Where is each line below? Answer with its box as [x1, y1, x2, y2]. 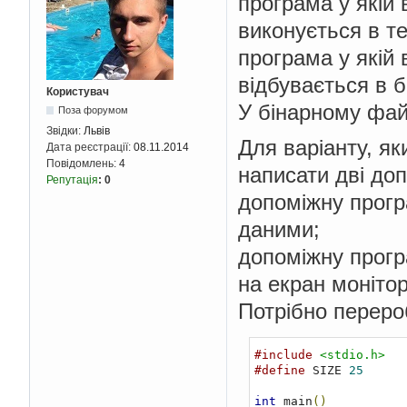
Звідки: [46, 124, 84, 138]
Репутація [46, 174, 98, 187]
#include [253, 348, 313, 362]
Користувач [46, 85, 109, 99]
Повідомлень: [46, 157, 119, 171]
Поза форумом [58, 104, 129, 116]
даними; [238, 217, 320, 243]
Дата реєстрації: [46, 141, 134, 154]
